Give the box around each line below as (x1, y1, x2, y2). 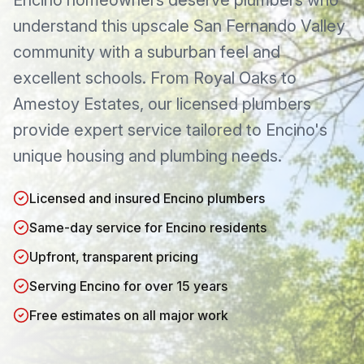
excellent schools (13, 68, 142, 88)
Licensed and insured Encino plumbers (29, 190, 265, 206)
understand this (13, 16, 132, 36)
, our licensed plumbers (140, 94, 311, 114)
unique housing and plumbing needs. (13, 146, 282, 166)
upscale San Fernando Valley (132, 16, 345, 36)
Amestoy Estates (13, 94, 140, 114)
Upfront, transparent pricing (29, 249, 198, 265)
